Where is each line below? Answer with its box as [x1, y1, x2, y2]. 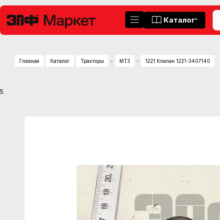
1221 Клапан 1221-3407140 [145, 58, 210, 64]
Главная [19, 58, 39, 64]
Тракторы [81, 58, 104, 64]
